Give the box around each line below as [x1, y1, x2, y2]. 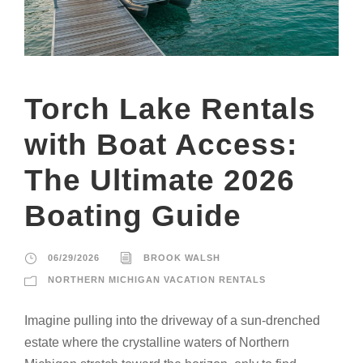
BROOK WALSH [143, 252, 220, 263]
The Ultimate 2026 [24, 163, 295, 197]
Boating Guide [24, 199, 241, 233]
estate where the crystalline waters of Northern [24, 335, 289, 349]
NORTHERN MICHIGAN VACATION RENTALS [48, 274, 266, 284]
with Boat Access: [24, 127, 297, 161]
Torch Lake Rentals [24, 92, 316, 126]
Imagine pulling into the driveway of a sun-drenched [24, 313, 320, 327]
